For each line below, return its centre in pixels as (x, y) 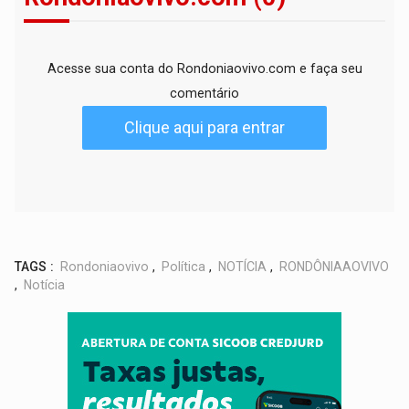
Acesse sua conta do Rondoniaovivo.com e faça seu (204, 68)
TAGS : (35, 266)
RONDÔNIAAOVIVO (335, 266)
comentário (204, 93)
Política (184, 266)
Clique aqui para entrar (204, 127)
